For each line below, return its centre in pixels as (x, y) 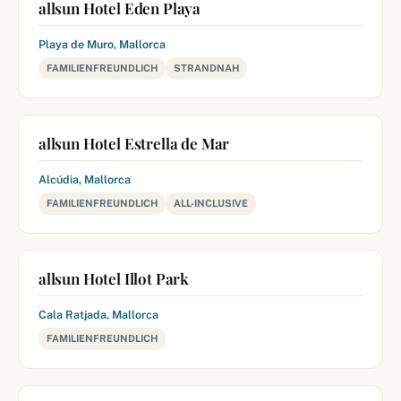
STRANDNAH (206, 68)
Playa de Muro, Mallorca (102, 44)
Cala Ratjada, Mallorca (98, 315)
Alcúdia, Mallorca (85, 179)
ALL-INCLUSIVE (211, 203)
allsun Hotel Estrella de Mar (134, 143)
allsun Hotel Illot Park (114, 278)
